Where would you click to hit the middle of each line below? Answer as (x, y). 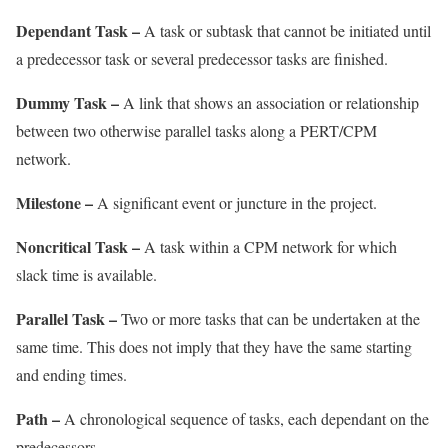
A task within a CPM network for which (268, 246)
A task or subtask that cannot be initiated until (285, 30)
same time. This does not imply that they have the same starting (214, 346)
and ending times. (71, 374)
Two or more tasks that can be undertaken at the (268, 318)
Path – (38, 418)
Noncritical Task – (78, 246)
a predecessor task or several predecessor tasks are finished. (202, 58)
